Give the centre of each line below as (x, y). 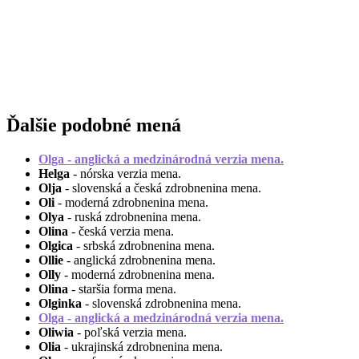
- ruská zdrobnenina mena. (133, 216)
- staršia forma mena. (122, 288)
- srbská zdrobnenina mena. (144, 245)
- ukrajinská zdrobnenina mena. (142, 346)
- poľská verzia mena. (130, 332)
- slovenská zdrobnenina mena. (161, 303)
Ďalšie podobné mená (94, 125)
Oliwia (56, 332)
